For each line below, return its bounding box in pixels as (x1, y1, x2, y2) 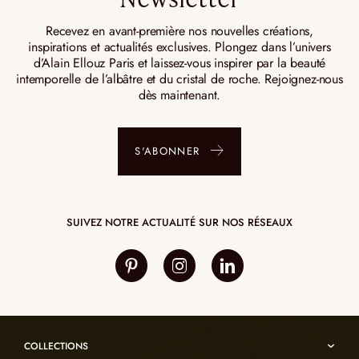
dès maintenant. (138, 85, 221, 104)
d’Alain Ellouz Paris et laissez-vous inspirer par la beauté (33, 53, 326, 72)
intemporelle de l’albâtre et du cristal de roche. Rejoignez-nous (16, 69, 343, 88)
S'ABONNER (135, 143, 200, 159)
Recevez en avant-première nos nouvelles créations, (45, 21, 314, 40)
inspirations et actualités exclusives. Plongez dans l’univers (28, 37, 331, 56)
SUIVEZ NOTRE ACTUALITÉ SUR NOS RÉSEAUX (67, 214, 292, 230)
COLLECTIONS (24, 338, 88, 353)
